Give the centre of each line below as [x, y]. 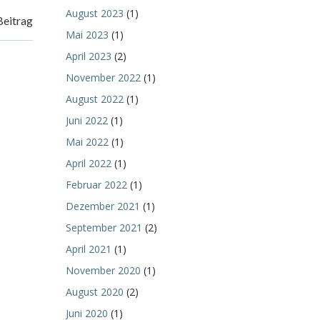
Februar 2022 [96, 185]
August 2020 [95, 292]
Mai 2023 [87, 35]
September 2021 [104, 227]
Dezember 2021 [103, 206]
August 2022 [95, 99]
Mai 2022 [87, 142]
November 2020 [103, 270]
